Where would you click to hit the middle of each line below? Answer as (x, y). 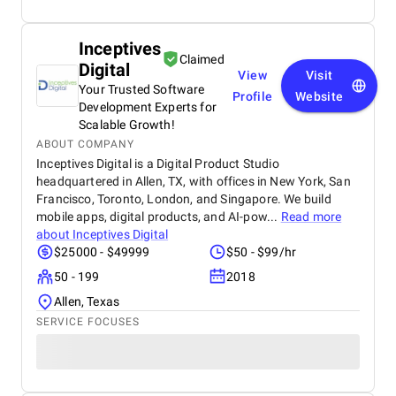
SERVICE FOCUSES (88, 322)
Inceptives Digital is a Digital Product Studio (158, 164)
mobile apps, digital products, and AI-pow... (159, 217)
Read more (311, 217)
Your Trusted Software (142, 89)
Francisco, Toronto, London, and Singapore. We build (184, 199)
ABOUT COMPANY (85, 144)
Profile (252, 96)
